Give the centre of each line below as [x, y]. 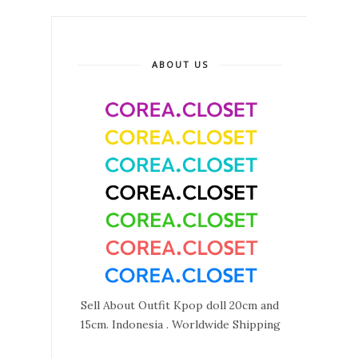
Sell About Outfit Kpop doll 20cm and [180, 305]
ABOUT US [180, 64]
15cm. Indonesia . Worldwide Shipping [180, 324]
